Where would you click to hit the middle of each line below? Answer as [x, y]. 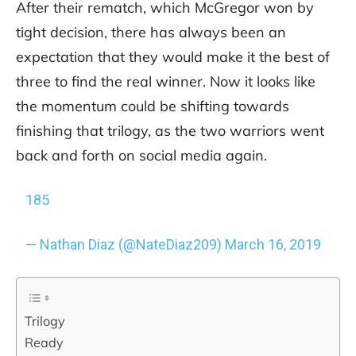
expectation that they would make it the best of [173, 57]
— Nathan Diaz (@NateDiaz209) [126, 245]
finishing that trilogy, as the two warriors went [170, 131]
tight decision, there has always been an [151, 33]
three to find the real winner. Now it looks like [166, 82]
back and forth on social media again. [141, 156]
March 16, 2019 [273, 245]
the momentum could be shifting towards [153, 106]
